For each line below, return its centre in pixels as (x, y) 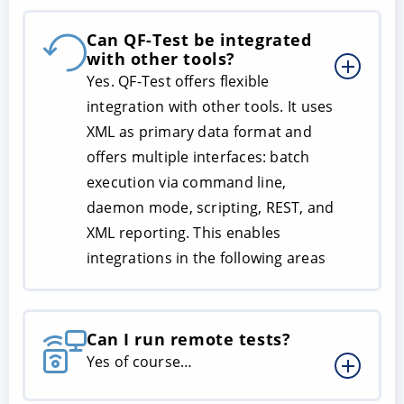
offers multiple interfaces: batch (198, 157)
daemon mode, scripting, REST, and (211, 208)
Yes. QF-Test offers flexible (178, 82)
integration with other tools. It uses (210, 107)
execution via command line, (187, 183)
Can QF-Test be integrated (199, 40)
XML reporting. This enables (184, 233)
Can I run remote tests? (189, 340)
